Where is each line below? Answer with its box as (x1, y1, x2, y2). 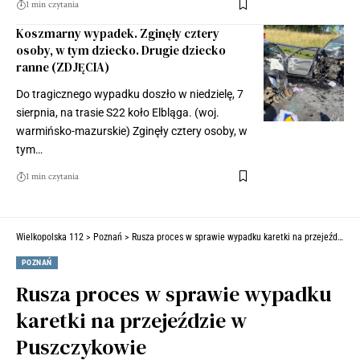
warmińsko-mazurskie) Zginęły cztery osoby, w (16, 124, 247, 137)
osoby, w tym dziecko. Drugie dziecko (16, 41, 226, 59)
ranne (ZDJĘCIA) (16, 58, 109, 76)
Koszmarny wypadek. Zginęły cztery (16, 24, 219, 42)
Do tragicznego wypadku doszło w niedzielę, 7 (16, 87, 243, 100)
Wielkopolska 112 (16, 231, 84, 243)
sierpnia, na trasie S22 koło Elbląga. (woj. (16, 105, 219, 119)
